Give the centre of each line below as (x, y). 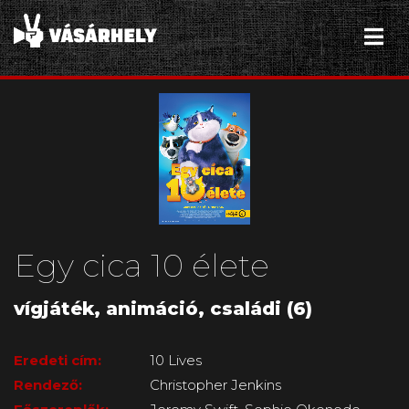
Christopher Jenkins (216, 385)
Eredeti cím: (58, 361)
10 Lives (176, 361)
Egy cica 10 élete (142, 265)
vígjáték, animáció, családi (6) (163, 309)
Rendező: (48, 385)
